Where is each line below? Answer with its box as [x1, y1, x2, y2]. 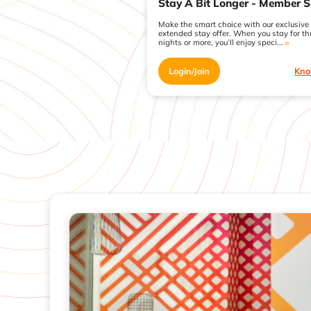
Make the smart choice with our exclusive [158, 19, 309, 30]
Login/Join [168, 65, 210, 77]
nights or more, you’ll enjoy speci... [158, 37, 283, 48]
